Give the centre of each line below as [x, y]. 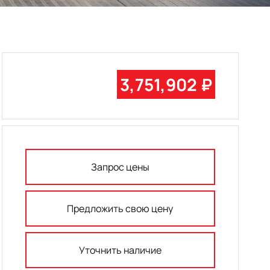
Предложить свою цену [120, 209]
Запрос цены [120, 167]
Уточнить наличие [120, 250]
